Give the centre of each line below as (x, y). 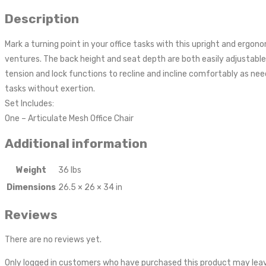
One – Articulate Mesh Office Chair (69, 118)
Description (42, 19)
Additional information (76, 143)
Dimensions (31, 188)
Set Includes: (29, 103)
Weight (31, 170)
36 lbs (70, 170)
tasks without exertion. (50, 88)
